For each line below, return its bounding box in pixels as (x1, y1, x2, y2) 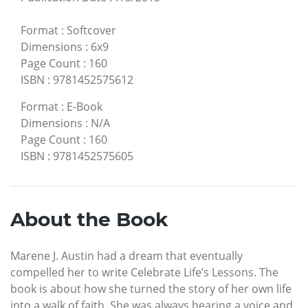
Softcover (67, 23, 116, 38)
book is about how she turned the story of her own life (10, 281, 291, 297)
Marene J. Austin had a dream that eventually (10, 248, 243, 264)
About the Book (10, 208, 168, 232)
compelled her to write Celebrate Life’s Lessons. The (10, 265, 278, 280)
